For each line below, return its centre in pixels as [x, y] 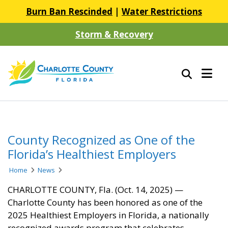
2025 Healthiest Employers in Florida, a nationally [108, 215]
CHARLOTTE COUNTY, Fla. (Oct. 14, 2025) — [95, 190]
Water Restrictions [162, 11]
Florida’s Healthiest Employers [92, 154]
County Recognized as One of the [101, 140]
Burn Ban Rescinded [69, 11]
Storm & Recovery [114, 34]
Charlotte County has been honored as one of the [105, 203]
